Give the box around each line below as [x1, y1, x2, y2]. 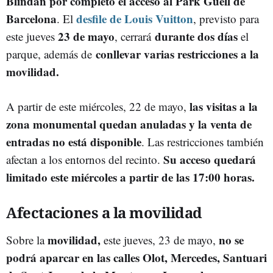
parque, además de [6, 46, 92, 62]
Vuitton [155, 10, 193, 27]
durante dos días [151, 28, 238, 44]
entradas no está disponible [6, 133, 141, 150]
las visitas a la [190, 98, 258, 115]
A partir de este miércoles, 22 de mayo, [6, 99, 190, 114]
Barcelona [6, 10, 57, 27]
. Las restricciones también [141, 134, 264, 149]
